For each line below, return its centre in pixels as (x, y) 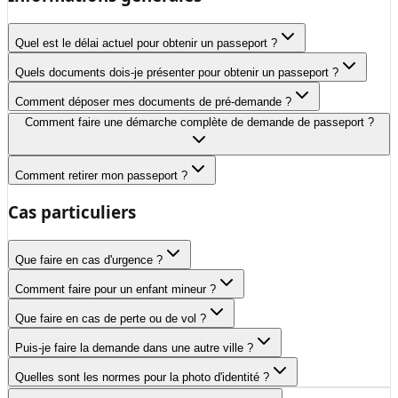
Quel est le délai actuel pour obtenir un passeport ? (146, 43)
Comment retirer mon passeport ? (101, 175)
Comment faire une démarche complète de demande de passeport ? (199, 122)
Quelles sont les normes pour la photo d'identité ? (142, 378)
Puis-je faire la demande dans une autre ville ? (134, 348)
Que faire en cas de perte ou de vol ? (111, 319)
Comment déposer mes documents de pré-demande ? (153, 101)
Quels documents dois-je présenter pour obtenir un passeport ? (177, 72)
